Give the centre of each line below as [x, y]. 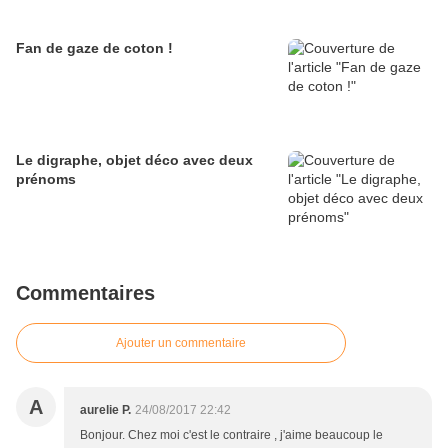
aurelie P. [105, 410]
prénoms [46, 179]
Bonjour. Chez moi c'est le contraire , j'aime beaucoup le [231, 435]
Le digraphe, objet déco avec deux [134, 160]
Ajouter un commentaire [181, 343]
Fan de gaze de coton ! [94, 48]
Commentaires [85, 293]
